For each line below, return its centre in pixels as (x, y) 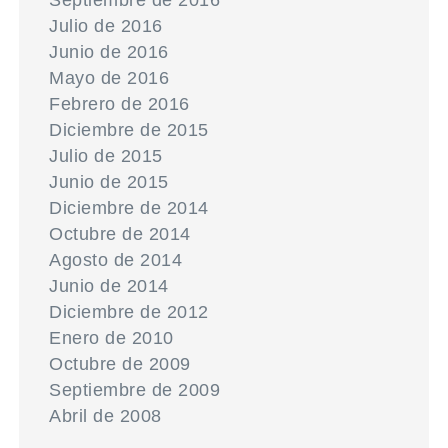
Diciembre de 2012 (129, 312)
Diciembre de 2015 (129, 130)
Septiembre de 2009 (135, 390)
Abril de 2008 (105, 416)
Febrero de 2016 (119, 104)
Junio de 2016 (109, 52)
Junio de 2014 (109, 286)
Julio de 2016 (106, 26)
